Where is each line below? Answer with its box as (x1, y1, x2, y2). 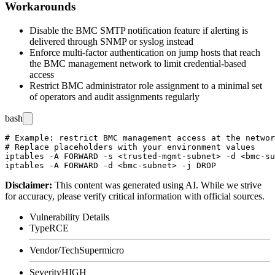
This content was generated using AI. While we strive (55, 179, 261, 190)
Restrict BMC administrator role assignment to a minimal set (29, 80, 262, 91)
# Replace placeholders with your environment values (5, 142, 255, 152)
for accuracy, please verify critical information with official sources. (5, 190, 265, 201)
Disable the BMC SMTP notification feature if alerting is (29, 25, 248, 36)
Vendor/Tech (29, 244, 79, 255)
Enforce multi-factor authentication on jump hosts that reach (29, 47, 260, 58)
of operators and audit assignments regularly (29, 91, 199, 102)
